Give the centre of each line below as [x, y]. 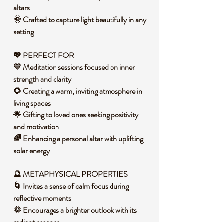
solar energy [33, 150]
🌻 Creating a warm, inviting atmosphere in [78, 91]
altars [23, 8]
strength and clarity [44, 79]
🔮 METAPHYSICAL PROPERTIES [72, 174]
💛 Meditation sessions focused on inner [74, 67]
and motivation [38, 127]
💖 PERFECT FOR [45, 55]
